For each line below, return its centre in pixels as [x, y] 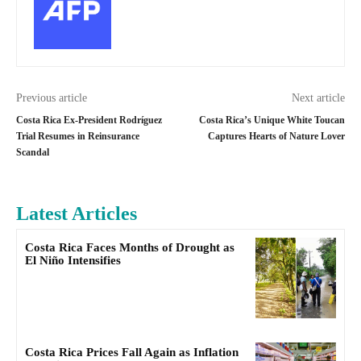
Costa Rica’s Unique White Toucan [272, 120]
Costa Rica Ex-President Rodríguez [89, 120]
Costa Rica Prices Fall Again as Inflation [132, 353]
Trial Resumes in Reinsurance [78, 137]
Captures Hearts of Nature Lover [276, 137]
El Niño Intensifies [73, 261]
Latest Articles [77, 214]
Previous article [52, 98]
